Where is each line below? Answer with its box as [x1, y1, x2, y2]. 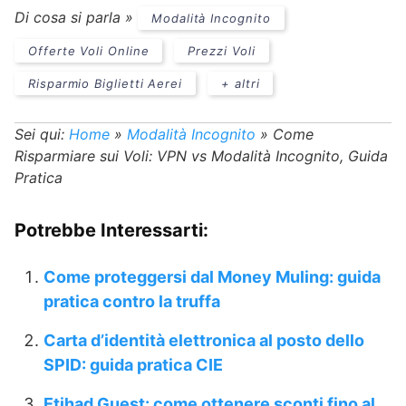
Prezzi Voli [188, 43, 256, 59]
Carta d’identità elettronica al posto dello [43, 331, 364, 351]
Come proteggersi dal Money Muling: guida [43, 267, 381, 287]
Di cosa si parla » [14, 8, 138, 27]
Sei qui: [14, 125, 64, 144]
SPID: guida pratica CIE [43, 355, 223, 375]
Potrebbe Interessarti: [14, 219, 208, 242]
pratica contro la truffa [43, 292, 220, 312]
